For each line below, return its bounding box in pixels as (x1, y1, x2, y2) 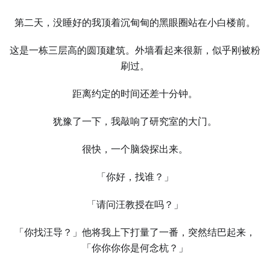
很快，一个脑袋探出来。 (82, 143, 188, 155)
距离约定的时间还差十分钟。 (72, 88, 198, 99)
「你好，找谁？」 (96, 171, 174, 183)
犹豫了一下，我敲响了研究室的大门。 (53, 116, 217, 127)
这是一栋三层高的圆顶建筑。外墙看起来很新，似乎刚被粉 (10, 45, 260, 56)
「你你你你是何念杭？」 (82, 242, 188, 254)
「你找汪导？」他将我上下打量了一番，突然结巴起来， (14, 227, 256, 238)
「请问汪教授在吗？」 (87, 199, 183, 210)
